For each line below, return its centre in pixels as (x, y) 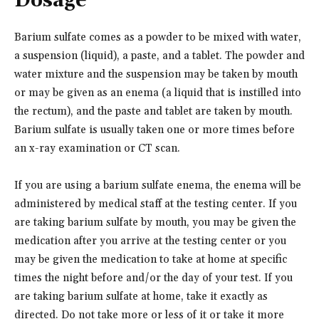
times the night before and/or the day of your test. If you (153, 278)
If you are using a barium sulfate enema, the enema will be (158, 185)
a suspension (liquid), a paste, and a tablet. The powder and (159, 56)
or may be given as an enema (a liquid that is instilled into (158, 93)
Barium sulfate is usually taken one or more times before (155, 130)
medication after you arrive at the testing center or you (150, 241)
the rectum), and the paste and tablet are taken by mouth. (153, 111)
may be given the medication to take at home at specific (151, 259)
